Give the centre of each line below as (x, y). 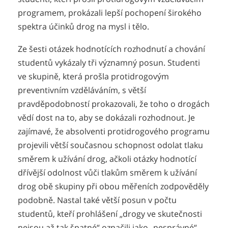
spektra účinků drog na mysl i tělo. (83, 26)
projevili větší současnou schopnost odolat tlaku (110, 145)
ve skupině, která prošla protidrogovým (93, 77)
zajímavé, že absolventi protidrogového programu (114, 132)
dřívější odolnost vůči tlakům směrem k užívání (107, 173)
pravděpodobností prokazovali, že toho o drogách (114, 104)
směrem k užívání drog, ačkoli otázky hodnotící (107, 159)
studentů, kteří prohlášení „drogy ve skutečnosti (110, 214)
